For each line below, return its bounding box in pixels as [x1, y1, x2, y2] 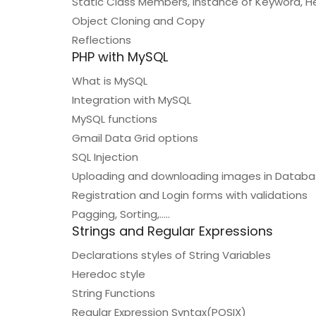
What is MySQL [72, 73, 147, 88]
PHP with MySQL [72, 48, 168, 66]
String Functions [72, 286, 155, 300]
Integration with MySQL [72, 92, 191, 107]
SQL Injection [72, 150, 138, 164]
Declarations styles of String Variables [72, 248, 271, 262]
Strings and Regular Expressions [72, 222, 273, 240]
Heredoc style [72, 267, 145, 281]
